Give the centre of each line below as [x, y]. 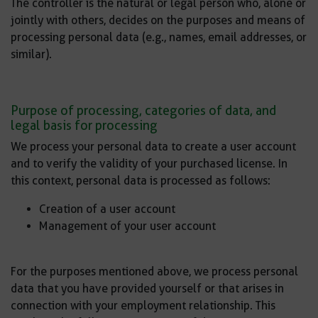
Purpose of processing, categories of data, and [143, 110]
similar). [31, 54]
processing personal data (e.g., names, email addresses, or [159, 37]
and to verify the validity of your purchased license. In [149, 164]
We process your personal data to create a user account [153, 147]
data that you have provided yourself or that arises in [147, 289]
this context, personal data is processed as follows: [141, 181]
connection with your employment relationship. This [143, 306]
